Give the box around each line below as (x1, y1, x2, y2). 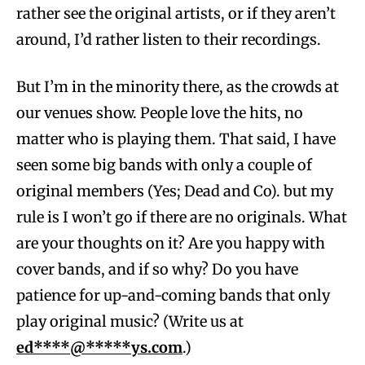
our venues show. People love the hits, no (16, 103, 303, 122)
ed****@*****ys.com (16, 337, 182, 357)
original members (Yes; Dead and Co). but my (16, 181, 333, 200)
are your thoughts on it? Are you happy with (16, 233, 325, 253)
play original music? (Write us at (16, 311, 244, 331)
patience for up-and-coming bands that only (16, 285, 330, 305)
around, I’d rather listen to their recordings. (16, 29, 321, 49)
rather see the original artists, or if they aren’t (16, 3, 336, 23)
